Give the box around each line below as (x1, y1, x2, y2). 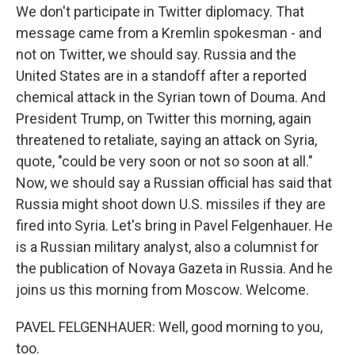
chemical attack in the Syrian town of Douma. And (16, 89, 326, 105)
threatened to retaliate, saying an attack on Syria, (16, 132, 317, 148)
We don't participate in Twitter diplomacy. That (16, 3, 304, 20)
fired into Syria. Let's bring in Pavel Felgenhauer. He (16, 217, 333, 234)
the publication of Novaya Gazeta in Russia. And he (16, 260, 333, 277)
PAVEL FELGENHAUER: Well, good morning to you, (16, 319, 323, 335)
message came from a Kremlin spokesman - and (16, 25, 322, 41)
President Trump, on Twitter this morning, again (16, 110, 311, 127)
